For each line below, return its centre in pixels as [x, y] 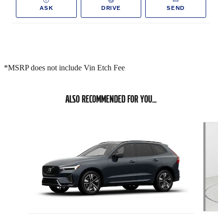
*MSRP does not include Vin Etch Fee [65, 68]
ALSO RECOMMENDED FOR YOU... [111, 99]
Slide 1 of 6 [21, 119]
